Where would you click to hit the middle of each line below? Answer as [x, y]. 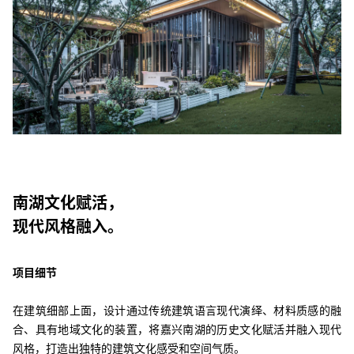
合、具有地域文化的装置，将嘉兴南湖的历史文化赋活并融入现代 [177, 329]
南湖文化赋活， [68, 202]
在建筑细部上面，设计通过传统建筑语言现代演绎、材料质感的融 [177, 310]
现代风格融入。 [68, 226]
